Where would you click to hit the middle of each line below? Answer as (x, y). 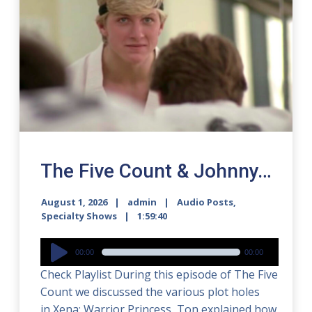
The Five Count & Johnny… (156, 171)
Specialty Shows (79, 216)
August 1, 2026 (75, 202)
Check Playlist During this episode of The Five (159, 275)
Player (56, 264)
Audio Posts (205, 202)
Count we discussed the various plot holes (150, 292)
